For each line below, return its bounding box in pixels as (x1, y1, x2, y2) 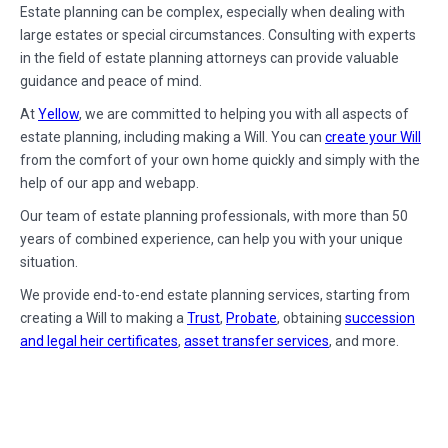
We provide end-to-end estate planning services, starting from (20, 287, 410, 304)
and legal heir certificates (20, 333, 178, 350)
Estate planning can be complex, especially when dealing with (20, 4, 405, 21)
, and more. (329, 333, 399, 350)
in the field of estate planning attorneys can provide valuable (20, 50, 399, 67)
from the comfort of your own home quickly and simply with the (20, 152, 420, 169)
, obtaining (277, 310, 345, 327)
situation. (20, 254, 78, 271)
